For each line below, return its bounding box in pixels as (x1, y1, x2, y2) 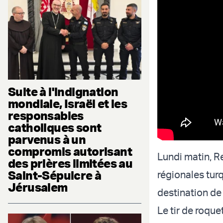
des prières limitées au (8, 156, 133, 171)
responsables (8, 108, 84, 123)
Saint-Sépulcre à (8, 168, 102, 183)
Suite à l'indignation (8, 84, 118, 100)
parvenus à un (8, 132, 86, 147)
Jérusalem (8, 180, 68, 195)
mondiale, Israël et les (8, 96, 127, 111)
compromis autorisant (8, 144, 132, 159)
